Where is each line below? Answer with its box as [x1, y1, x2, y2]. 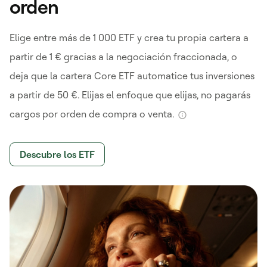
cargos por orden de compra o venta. [10, 107, 176, 120]
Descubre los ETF [20, 148, 95, 160]
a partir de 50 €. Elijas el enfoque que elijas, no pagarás [10, 88, 250, 101]
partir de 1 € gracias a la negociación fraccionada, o [10, 50, 237, 63]
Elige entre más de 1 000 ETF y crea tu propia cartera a [10, 31, 249, 44]
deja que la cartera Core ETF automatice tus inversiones [10, 69, 254, 82]
